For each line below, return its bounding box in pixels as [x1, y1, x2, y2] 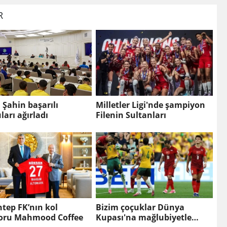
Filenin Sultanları [95, 109, 166, 121]
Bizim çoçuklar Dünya [95, 202, 184, 213]
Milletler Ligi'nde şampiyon [95, 99, 205, 111]
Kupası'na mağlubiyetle [95, 212, 192, 223]
